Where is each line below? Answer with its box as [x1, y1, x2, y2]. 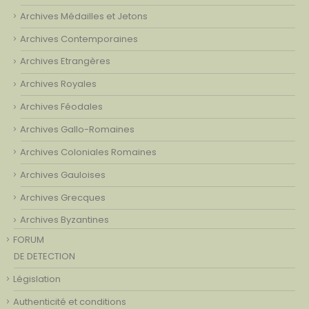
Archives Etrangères [20, 54, 110, 68]
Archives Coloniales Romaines [20, 145, 157, 159]
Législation [13, 272, 61, 286]
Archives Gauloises [20, 168, 106, 181]
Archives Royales [20, 77, 97, 91]
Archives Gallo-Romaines [20, 122, 134, 136]
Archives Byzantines [20, 213, 109, 227]
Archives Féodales [20, 100, 103, 114]
